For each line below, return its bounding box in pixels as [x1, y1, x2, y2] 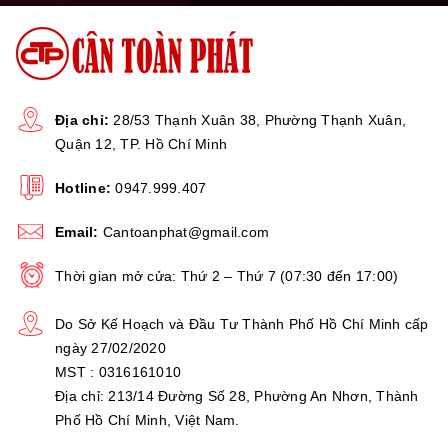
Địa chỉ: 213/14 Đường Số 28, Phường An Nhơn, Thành [55, 387, 419, 404]
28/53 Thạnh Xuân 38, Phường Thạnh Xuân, [109, 111, 406, 128]
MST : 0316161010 [55, 363, 181, 380]
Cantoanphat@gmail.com [102, 223, 269, 240]
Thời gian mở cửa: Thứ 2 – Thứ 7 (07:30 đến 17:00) [55, 267, 399, 284]
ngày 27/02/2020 [55, 339, 166, 356]
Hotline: [55, 179, 111, 196]
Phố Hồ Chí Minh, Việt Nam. [55, 411, 240, 428]
